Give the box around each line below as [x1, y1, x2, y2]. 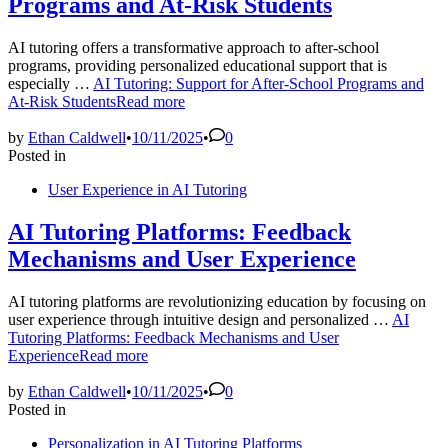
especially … [8, 75, 93, 93]
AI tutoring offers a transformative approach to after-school [8, 39, 379, 57]
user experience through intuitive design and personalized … [8, 310, 392, 328]
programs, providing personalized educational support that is [8, 57, 387, 75]
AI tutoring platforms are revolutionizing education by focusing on [8, 292, 426, 310]
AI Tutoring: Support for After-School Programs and [93, 75, 424, 93]
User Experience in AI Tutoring [48, 181, 247, 199]
